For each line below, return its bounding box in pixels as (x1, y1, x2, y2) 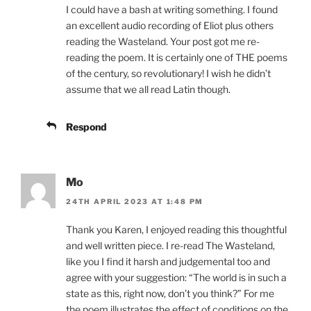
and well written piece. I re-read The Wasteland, (66, 239, 275, 251)
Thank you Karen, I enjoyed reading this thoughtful (66, 223, 287, 235)
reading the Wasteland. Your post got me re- (66, 35, 260, 47)
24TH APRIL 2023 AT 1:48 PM (66, 196, 204, 205)
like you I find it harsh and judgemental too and (66, 255, 270, 267)
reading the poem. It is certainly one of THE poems (66, 51, 287, 63)
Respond (66, 120, 107, 133)
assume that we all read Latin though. (66, 83, 230, 95)
